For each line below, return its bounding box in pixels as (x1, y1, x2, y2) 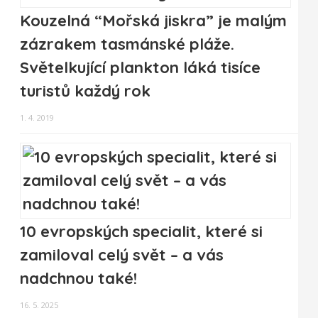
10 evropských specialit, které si (20, 221, 263, 242)
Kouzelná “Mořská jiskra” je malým (20, 11, 287, 31)
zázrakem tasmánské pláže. (20, 34, 234, 55)
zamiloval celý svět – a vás (20, 245, 224, 265)
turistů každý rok (20, 81, 150, 102)
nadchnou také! (20, 268, 137, 289)
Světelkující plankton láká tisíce (20, 57, 261, 78)
